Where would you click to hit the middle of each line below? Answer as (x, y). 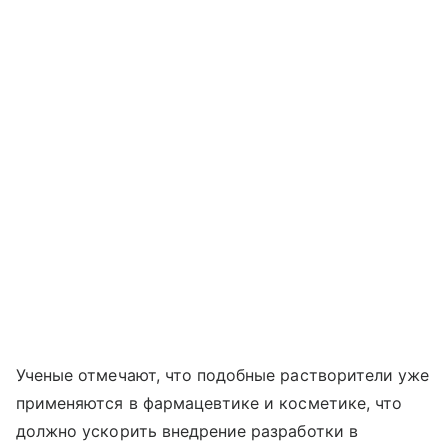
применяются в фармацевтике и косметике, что (209, 403)
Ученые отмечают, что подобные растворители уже (223, 375)
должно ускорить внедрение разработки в (187, 431)
